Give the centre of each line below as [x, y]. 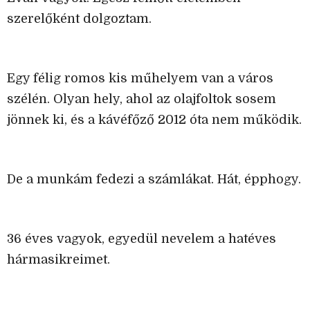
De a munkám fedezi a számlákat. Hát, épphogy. [154, 180]
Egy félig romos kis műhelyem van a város [140, 79]
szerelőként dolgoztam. [79, 19]
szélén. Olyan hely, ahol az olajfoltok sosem [142, 99]
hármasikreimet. [58, 260]
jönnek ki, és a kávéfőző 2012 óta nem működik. [154, 120]
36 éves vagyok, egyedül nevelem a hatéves [142, 239]
